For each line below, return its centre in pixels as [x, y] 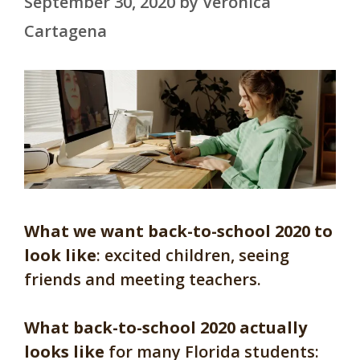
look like [60, 255]
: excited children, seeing [193, 255]
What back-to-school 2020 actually [166, 327]
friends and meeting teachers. [143, 279]
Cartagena [65, 31]
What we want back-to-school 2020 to [178, 231]
